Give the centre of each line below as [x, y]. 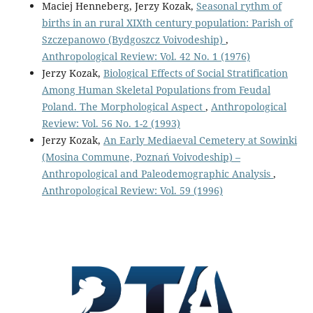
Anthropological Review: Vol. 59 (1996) [132, 190]
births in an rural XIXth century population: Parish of [167, 22]
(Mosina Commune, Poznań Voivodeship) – [141, 156]
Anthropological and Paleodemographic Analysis [157, 173]
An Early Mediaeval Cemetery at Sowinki [200, 140]
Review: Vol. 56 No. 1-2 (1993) [111, 123]
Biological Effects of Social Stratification [195, 73]
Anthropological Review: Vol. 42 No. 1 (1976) [146, 56]
